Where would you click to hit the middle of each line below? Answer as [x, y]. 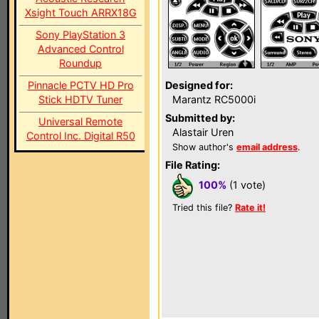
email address [267, 147]
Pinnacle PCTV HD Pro [80, 85]
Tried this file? [204, 208]
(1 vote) [246, 185]
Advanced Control [80, 49]
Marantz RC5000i [214, 99]
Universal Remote [80, 121]
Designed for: [199, 85]
